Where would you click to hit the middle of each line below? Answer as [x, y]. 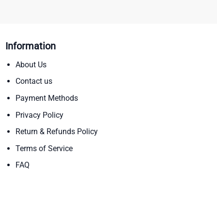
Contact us [34, 81]
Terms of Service [44, 148]
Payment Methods [46, 98]
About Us [31, 64]
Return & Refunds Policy [56, 132]
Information [31, 46]
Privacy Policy [39, 115]
